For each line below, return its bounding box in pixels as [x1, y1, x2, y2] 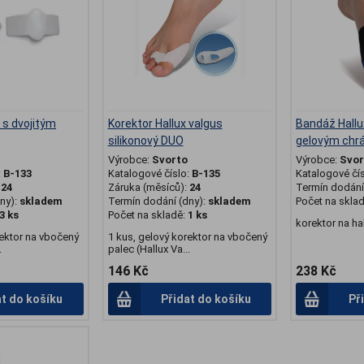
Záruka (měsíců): [107, 181, 189, 194]
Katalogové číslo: [107, 167, 192, 180]
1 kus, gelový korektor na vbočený [107, 231, 267, 244]
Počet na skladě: [107, 209, 188, 222]
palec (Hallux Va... [107, 243, 190, 256]
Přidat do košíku [160, 292, 251, 306]
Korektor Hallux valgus [107, 117, 223, 131]
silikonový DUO [107, 134, 184, 148]
